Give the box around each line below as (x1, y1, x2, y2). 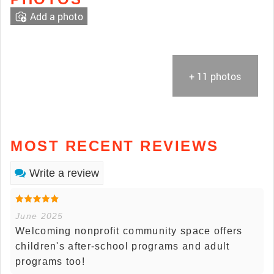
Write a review (29, 167, 99, 180)
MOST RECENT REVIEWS (10, 138, 219, 155)
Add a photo (30, 10, 83, 23)
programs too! (15, 256, 85, 267)
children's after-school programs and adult (15, 241, 230, 252)
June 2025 (15, 211, 64, 221)
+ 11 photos (189, 70, 242, 83)
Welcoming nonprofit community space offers (15, 226, 243, 237)
